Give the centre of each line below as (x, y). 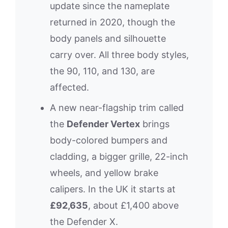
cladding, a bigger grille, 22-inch (119, 157)
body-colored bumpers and (109, 140)
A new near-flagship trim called (117, 108)
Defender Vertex (103, 124)
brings (155, 124)
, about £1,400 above (133, 206)
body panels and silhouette (108, 39)
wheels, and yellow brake (104, 173)
